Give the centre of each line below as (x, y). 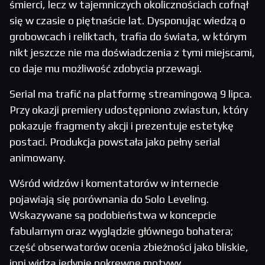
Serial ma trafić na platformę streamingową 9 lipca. (131, 94)
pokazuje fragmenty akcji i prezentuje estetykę (122, 126)
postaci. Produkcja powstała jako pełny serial (115, 142)
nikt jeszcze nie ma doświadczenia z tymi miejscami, (132, 53)
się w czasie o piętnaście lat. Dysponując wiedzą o (127, 21)
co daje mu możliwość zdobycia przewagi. (106, 69)
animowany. (38, 158)
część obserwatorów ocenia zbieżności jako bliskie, (129, 247)
